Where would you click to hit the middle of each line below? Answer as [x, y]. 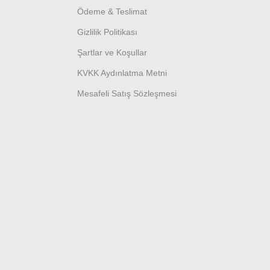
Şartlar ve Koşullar [112, 52]
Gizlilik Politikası [107, 32]
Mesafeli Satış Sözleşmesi [127, 93]
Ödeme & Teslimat [112, 11]
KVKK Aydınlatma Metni [122, 73]
